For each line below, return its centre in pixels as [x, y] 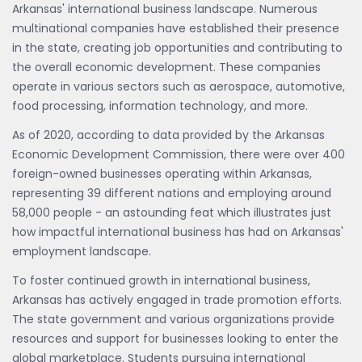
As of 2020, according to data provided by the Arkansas [168, 135]
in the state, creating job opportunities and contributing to [177, 48]
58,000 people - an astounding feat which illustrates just [172, 213]
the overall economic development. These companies [166, 67]
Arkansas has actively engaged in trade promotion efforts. [177, 300]
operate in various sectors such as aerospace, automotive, [179, 86]
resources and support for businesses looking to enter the [175, 339]
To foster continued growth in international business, [161, 280]
